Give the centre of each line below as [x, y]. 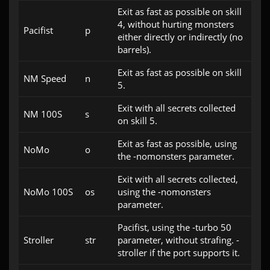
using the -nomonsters [164, 192]
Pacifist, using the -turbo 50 [174, 227]
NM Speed [45, 78]
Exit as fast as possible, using [177, 143]
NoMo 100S [48, 192]
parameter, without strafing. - [178, 240]
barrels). [134, 49]
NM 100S [43, 114]
